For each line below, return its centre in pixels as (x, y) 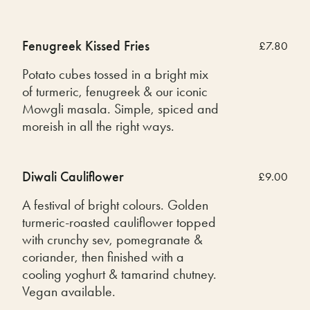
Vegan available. (69, 291)
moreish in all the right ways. (98, 126)
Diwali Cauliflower (73, 176)
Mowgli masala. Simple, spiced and (120, 108)
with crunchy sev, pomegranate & (112, 239)
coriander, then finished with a (103, 256)
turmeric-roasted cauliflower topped (119, 222)
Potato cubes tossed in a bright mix (115, 74)
